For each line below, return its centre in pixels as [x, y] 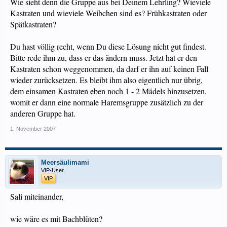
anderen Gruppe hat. [43, 113]
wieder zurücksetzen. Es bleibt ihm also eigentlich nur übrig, [106, 80]
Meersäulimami [65, 162]
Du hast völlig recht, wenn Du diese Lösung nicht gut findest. [108, 46]
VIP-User [52, 170]
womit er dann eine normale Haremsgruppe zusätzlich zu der [107, 102]
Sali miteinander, [37, 196]
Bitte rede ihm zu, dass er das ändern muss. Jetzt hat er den [104, 58]
